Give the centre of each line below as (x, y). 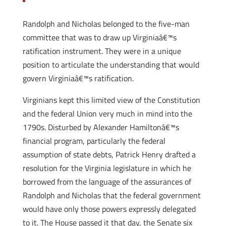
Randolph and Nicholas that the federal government (111, 195)
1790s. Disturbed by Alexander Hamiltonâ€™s (101, 127)
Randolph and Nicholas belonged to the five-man (106, 24)
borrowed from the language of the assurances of (107, 182)
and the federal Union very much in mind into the (107, 114)
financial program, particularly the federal (94, 141)
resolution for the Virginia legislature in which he (107, 168)
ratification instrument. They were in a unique (102, 51)
